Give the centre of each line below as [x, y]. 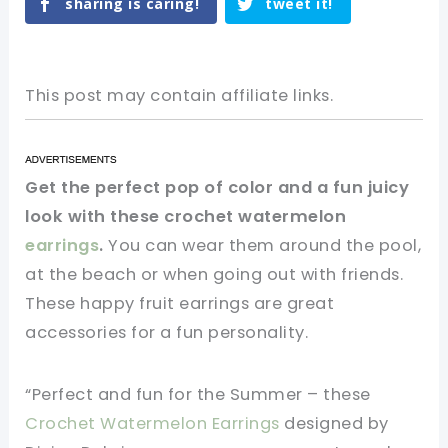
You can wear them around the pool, [262, 246]
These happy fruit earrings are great [180, 304]
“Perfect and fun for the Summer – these [198, 394]
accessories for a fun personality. [167, 333]
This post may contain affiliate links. [179, 96]
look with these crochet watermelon [186, 217]
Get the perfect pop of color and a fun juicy [217, 188]
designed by [334, 423]
